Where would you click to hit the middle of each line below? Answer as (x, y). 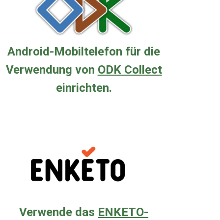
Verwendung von (52, 69)
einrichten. (84, 88)
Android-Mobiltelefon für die (84, 51)
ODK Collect (130, 69)
